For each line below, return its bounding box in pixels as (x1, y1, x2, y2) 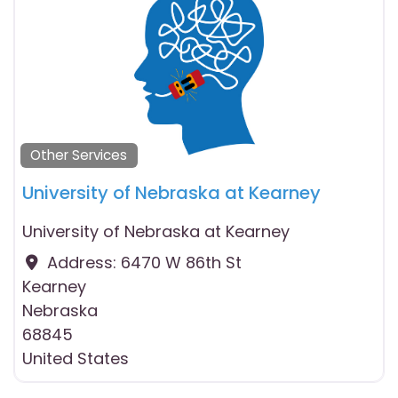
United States (22, 346, 129, 370)
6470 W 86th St (120, 251, 242, 274)
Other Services (30, 146, 128, 165)
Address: (46, 251, 121, 274)
